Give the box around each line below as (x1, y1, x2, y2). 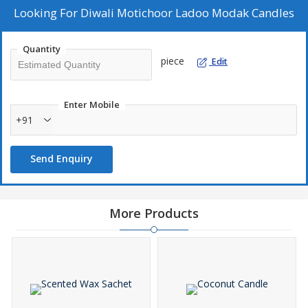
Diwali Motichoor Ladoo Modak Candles (80, 5, 294, 21)
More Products (109, 205, 199, 222)
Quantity (23, 43, 60, 56)
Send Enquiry (30, 152, 93, 166)
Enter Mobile (64, 98, 120, 111)
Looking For (14, 5, 80, 21)
